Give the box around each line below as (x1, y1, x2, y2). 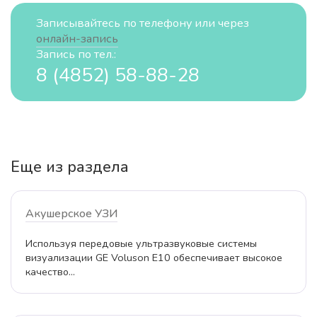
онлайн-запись (36, 31, 118, 47)
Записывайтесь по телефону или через (36, 16, 249, 32)
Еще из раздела (11, 156, 129, 178)
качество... (25, 265, 75, 279)
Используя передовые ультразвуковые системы (25, 236, 257, 251)
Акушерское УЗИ (25, 206, 117, 222)
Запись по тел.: (36, 47, 116, 63)
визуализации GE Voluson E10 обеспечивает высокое (25, 250, 282, 265)
